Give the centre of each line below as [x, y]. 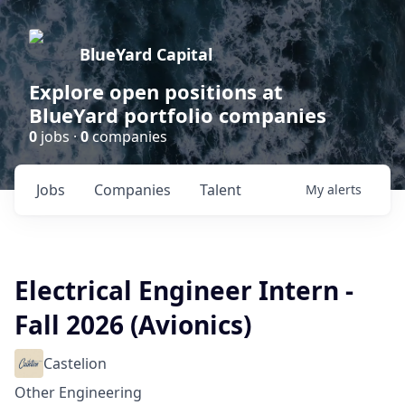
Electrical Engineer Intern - [184, 290]
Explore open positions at [156, 91]
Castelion [75, 363]
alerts [344, 189]
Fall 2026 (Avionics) [133, 325]
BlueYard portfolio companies [178, 115]
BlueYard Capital [146, 54]
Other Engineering [78, 392]
